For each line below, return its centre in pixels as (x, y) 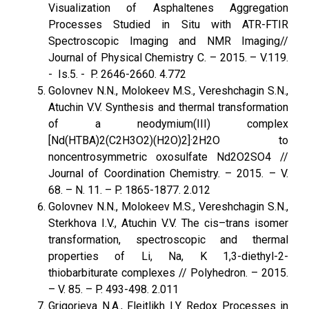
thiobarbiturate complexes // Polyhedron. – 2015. (168, 273)
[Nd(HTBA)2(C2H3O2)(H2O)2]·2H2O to (168, 140)
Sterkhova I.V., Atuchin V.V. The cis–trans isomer (168, 223)
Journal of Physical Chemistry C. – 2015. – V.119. (168, 58)
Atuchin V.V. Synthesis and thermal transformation (168, 107)
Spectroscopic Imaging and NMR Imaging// (168, 41)
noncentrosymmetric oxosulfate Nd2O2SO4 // (168, 157)
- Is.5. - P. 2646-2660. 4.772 (117, 74)
